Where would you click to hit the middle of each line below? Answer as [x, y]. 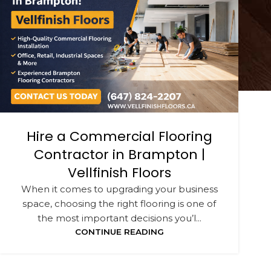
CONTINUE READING [119, 232]
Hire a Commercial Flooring [119, 136]
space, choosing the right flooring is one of [119, 204]
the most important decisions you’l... [119, 218]
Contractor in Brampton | [119, 155]
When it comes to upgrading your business [119, 189]
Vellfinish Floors [119, 173]
